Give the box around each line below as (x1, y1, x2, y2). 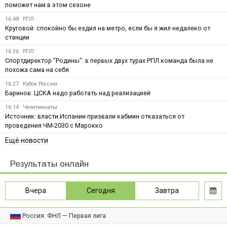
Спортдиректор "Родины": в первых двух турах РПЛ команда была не (5, 56, 213, 64)
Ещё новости (5, 136, 48, 144)
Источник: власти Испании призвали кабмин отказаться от (5, 112, 184, 120)
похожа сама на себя (5, 65, 69, 73)
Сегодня (86, 186, 115, 195)
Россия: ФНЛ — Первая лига (22, 211, 106, 219)
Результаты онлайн (10, 159, 89, 169)
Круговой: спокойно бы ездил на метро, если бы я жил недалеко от (5, 24, 210, 32)
